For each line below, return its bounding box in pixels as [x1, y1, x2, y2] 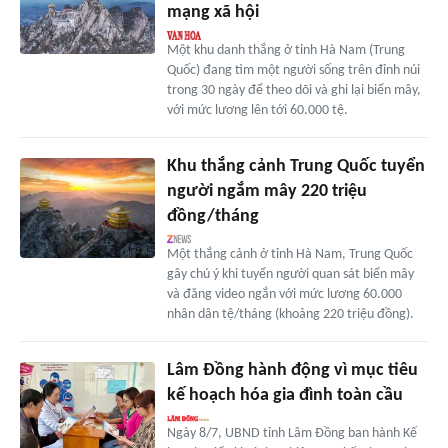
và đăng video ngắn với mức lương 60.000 [166, 286, 402, 302]
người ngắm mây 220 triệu [166, 181, 367, 201]
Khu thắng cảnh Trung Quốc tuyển [166, 156, 425, 176]
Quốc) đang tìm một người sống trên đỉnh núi [166, 62, 420, 78]
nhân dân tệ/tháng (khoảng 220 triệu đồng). [166, 306, 414, 322]
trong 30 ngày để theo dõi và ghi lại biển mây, [166, 82, 421, 98]
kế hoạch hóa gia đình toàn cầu [166, 385, 403, 405]
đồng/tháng [166, 206, 259, 226]
